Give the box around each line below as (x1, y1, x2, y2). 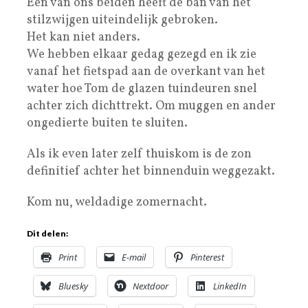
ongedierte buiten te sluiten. (27, 114, 188, 132)
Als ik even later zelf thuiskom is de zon (27, 145, 252, 163)
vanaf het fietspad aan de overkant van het (27, 63, 265, 80)
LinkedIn (213, 279, 247, 292)
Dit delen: (27, 228, 68, 239)
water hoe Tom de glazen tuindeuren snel (27, 80, 257, 98)
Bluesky (58, 279, 88, 292)
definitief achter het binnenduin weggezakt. (27, 162, 275, 180)
